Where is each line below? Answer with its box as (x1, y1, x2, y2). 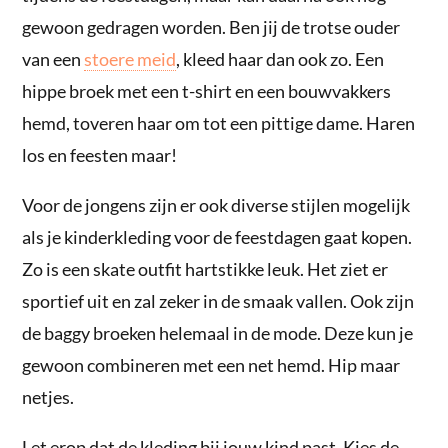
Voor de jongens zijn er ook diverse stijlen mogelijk (22, 194, 411, 217)
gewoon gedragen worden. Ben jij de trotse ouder (22, 16, 401, 39)
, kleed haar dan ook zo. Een (176, 48, 385, 71)
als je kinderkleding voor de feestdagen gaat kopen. (22, 226, 413, 249)
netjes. (22, 386, 75, 409)
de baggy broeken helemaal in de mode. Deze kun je (22, 322, 414, 345)
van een (22, 48, 85, 71)
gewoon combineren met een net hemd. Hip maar (22, 354, 401, 377)
